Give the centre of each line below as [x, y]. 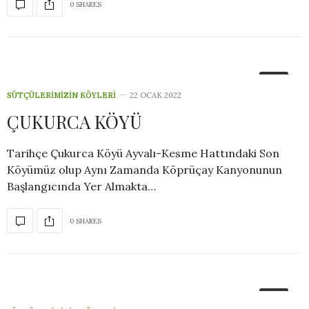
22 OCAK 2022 [156, 95]
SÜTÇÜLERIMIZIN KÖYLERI [61, 95]
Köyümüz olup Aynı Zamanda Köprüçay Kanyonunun [144, 170]
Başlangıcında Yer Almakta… [81, 186]
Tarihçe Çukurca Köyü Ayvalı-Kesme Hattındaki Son [143, 153]
